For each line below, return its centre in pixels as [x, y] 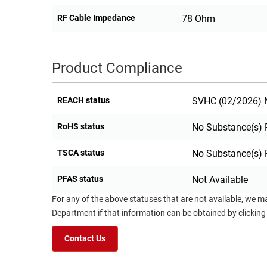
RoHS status [81, 127]
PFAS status [80, 179]
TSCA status [81, 153]
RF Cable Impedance [96, 18]
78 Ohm [198, 19]
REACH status [83, 100]
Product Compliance [117, 68]
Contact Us [85, 239]
